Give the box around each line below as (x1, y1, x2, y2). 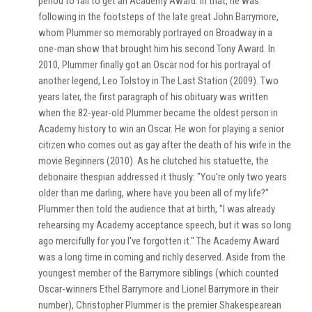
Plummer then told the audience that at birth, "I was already (38, 203, 275, 215)
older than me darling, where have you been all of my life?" (38, 187, 269, 199)
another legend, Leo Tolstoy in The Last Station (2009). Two (38, 75, 279, 87)
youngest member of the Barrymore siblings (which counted (38, 267, 279, 279)
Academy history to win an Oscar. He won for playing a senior (38, 123, 284, 135)
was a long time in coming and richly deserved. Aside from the (38, 251, 286, 263)
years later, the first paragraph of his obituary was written (38, 91, 268, 103)
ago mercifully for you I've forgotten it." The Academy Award (38, 235, 279, 247)
